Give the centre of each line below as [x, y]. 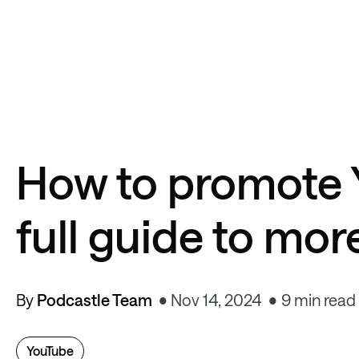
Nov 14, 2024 [216, 300]
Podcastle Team [95, 300]
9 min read [319, 300]
